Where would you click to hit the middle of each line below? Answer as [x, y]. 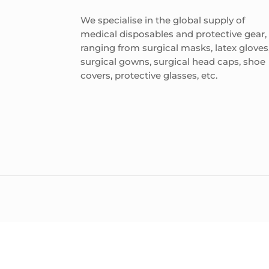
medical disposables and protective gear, [174, 34]
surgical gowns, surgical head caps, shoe [173, 62]
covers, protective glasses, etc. [149, 76]
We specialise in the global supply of [163, 20]
